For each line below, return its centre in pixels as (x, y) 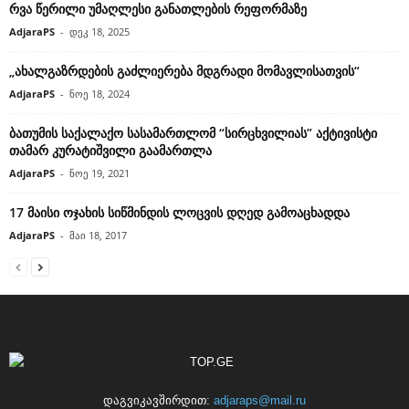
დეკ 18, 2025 (100, 31)
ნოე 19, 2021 (100, 173)
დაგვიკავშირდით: (158, 400)
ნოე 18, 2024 (100, 93)
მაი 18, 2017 (98, 235)
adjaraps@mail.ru (260, 400)
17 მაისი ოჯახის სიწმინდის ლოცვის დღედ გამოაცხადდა (179, 212)
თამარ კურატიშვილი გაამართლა (110, 150)
